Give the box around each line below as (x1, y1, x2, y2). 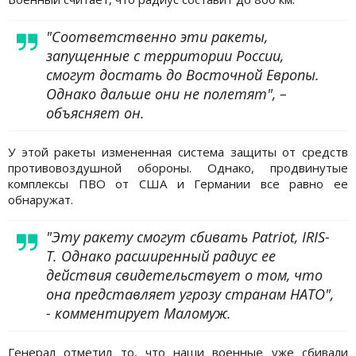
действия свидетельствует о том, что (46, 265, 323, 284)
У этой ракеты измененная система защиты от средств (8, 143, 348, 160)
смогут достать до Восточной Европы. (46, 64, 319, 84)
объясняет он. (46, 103, 145, 122)
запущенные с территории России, (46, 45, 284, 65)
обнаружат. (8, 191, 73, 207)
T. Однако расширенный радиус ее (46, 246, 276, 265)
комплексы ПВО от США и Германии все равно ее (8, 175, 348, 192)
